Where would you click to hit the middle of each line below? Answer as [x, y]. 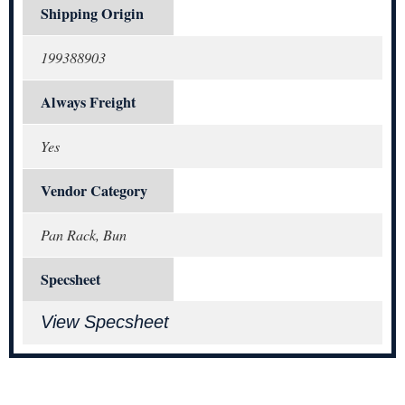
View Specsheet [105, 322]
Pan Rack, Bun [84, 235]
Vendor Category [94, 191]
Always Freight [88, 103]
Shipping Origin [92, 14]
